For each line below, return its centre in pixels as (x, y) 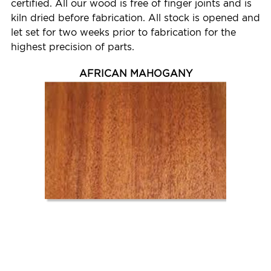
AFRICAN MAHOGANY (135, 73)
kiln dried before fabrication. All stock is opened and (135, 18)
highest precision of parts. (73, 47)
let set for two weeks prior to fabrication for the (123, 32)
